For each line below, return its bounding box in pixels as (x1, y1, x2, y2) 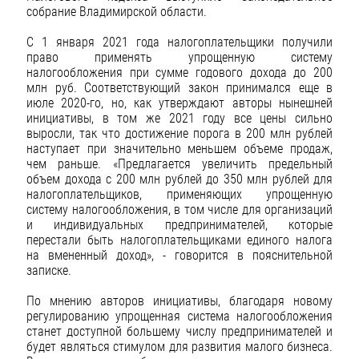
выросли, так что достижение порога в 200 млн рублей (26, 126, 333, 142)
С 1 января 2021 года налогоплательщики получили (26, 34, 333, 50)
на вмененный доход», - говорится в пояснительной (26, 248, 333, 264)
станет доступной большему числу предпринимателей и (26, 324, 333, 340)
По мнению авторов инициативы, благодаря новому (26, 293, 333, 309)
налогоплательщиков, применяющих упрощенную (26, 187, 333, 203)
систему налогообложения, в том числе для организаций (26, 202, 333, 218)
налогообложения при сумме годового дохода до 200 (26, 65, 333, 81)
